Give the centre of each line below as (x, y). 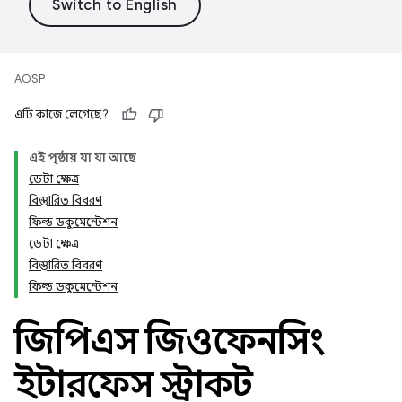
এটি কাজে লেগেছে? (61, 114)
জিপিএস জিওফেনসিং (169, 341)
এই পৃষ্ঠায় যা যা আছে (83, 157)
